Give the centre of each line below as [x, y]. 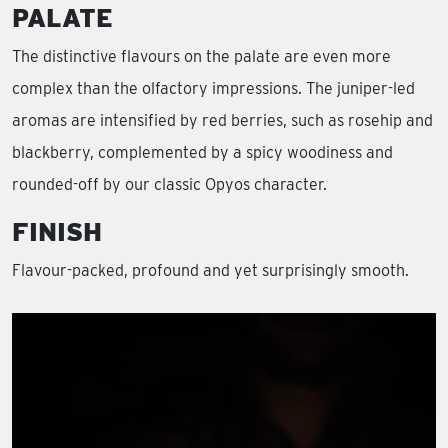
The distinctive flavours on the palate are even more [201, 57]
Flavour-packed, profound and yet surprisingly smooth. [210, 271]
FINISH [57, 232]
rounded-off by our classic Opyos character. [169, 185]
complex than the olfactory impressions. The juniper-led [213, 89]
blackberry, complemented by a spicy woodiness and [202, 153]
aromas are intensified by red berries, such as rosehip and [222, 121]
